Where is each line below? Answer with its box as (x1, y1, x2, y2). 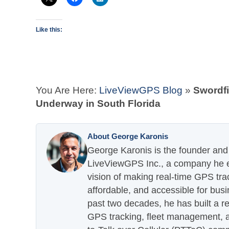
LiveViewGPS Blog (99, 85, 182, 96)
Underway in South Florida (36, 98, 161, 109)
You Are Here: (36, 85, 99, 96)
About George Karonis (87, 132, 168, 141)
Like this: (36, 26, 62, 33)
